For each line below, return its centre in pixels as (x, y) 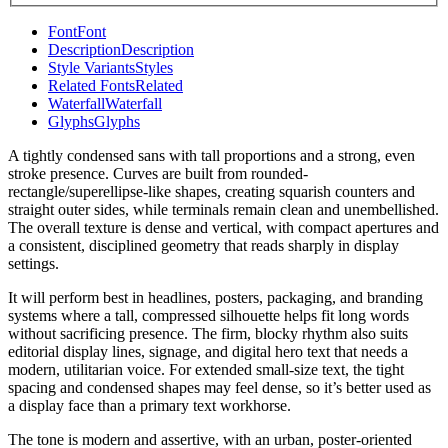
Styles (154, 68)
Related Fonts (91, 86)
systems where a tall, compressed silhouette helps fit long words (208, 316)
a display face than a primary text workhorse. (149, 406)
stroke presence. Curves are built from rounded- (158, 174)
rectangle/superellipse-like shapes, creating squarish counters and (211, 192)
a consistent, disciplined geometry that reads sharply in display (203, 246)
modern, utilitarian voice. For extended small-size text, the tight (206, 370)
